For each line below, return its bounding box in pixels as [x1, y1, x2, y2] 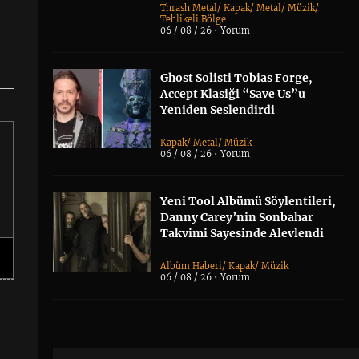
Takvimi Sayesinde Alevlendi [160, 226, 325, 241]
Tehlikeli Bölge [160, 14, 227, 26]
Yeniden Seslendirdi [160, 103, 276, 118]
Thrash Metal [160, 2, 218, 14]
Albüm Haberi [160, 260, 223, 272]
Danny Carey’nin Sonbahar [160, 210, 314, 225]
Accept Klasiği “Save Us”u [160, 87, 306, 102]
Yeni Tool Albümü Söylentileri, [160, 194, 337, 209]
